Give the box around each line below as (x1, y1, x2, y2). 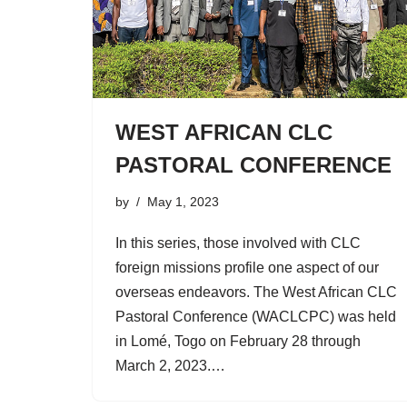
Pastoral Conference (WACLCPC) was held (115, 308, 396, 324)
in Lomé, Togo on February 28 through (115, 333, 361, 349)
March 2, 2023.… (115, 357, 229, 373)
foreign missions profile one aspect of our (115, 259, 379, 275)
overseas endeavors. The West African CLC (115, 283, 397, 300)
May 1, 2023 (147, 194, 219, 209)
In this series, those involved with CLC (115, 234, 361, 251)
